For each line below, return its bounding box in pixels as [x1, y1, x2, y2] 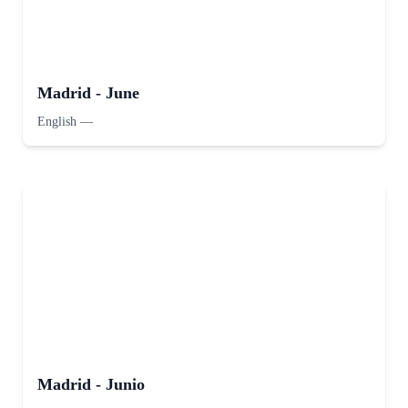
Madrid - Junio [37, 375, 145, 393]
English [37, 115, 76, 128]
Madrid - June [37, 84, 139, 102]
